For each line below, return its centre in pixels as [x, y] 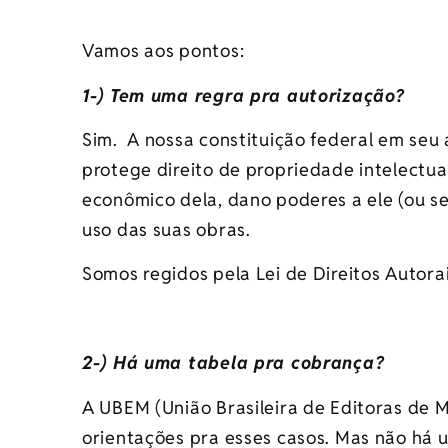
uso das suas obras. [166, 230]
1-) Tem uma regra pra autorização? [243, 95]
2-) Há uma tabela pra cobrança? [233, 363]
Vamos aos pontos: [163, 51]
